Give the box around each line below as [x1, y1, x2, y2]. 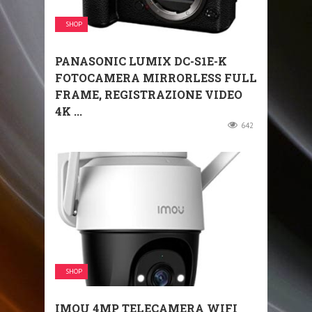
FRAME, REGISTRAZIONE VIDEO [55, 86, 242, 102]
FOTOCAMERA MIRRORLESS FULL [55, 70, 257, 85]
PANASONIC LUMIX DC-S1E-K [55, 53, 227, 68]
